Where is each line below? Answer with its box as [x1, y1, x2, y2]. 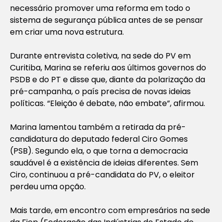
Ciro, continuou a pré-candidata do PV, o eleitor [10, 168, 195, 180]
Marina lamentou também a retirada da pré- [10, 121, 186, 133]
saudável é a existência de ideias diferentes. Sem [10, 157, 198, 168]
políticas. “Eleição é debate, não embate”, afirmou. [10, 97, 205, 109]
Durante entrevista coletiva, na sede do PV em [10, 50, 191, 61]
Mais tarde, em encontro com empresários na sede [10, 204, 210, 216]
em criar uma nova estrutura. [10, 26, 124, 38]
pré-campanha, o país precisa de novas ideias [10, 85, 191, 97]
